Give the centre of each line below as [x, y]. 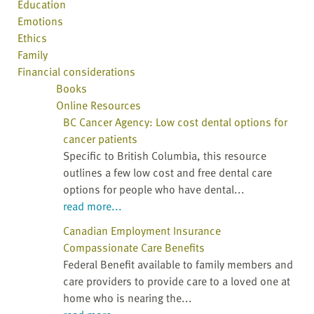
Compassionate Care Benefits [134, 248]
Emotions [40, 21]
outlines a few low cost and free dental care [168, 173]
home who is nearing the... [128, 298]
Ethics [32, 38]
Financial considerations [76, 72]
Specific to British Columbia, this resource [165, 156]
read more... [93, 206]
